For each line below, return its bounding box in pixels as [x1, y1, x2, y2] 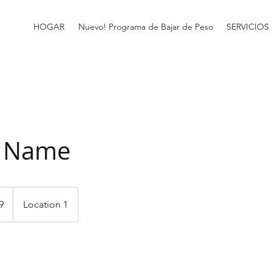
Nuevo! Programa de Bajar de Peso [78, 21, 213, 32]
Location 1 [23, 199, 68, 210]
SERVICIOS [226, 21, 269, 32]
